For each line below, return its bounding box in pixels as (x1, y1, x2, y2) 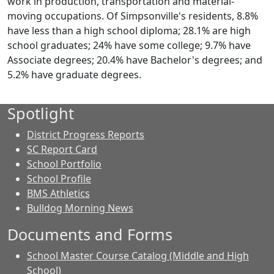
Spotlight (7, 103, 74, 124)
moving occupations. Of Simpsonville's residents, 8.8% (7, 9, 258, 23)
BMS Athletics (27, 187, 90, 200)
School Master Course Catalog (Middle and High (27, 249, 249, 262)
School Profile (27, 172, 91, 185)
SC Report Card (27, 143, 97, 156)
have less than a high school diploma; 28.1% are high (7, 24, 251, 37)
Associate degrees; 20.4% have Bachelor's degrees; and (7, 53, 262, 67)
